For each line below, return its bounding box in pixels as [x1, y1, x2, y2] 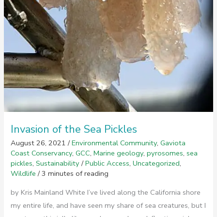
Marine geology [93, 148, 144, 158]
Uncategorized [133, 158, 180, 169]
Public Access [85, 158, 130, 169]
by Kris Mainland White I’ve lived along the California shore [11, 187, 201, 198]
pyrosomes [147, 148, 184, 158]
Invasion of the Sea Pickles [11, 122, 138, 137]
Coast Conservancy [11, 148, 73, 158]
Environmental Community [72, 138, 157, 148]
